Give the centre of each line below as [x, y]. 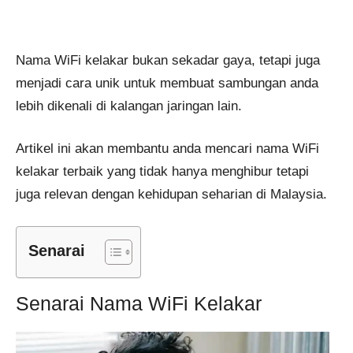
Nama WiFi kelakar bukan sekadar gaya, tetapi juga [168, 60]
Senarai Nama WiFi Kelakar [139, 303]
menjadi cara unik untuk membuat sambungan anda [167, 83]
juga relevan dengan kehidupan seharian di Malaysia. [171, 195]
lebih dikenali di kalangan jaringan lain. [129, 106]
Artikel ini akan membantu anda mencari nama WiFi [167, 149]
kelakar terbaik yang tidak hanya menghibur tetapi [162, 172]
